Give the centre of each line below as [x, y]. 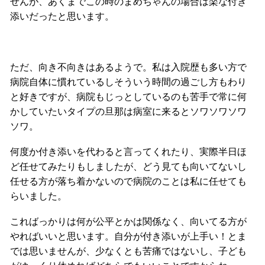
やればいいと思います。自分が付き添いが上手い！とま [128, 236]
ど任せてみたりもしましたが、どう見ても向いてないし [128, 166]
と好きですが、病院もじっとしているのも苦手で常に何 [128, 96]
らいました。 [38, 195]
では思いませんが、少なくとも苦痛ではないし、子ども [128, 251]
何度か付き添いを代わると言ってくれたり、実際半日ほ [128, 151]
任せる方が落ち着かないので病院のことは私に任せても [128, 181]
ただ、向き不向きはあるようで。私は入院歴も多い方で [128, 67]
